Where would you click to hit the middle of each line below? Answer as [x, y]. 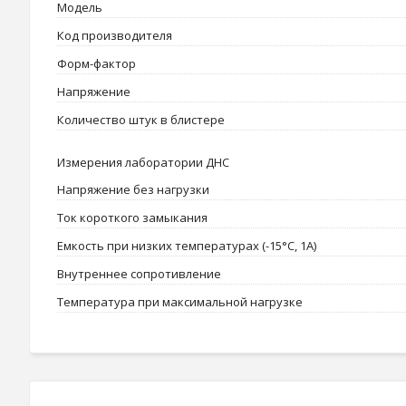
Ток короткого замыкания [134, 218]
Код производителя [115, 36]
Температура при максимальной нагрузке [181, 302]
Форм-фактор [98, 64]
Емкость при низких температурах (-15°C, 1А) [188, 246]
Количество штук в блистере [142, 120]
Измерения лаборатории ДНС [143, 163]
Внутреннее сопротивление [140, 274]
